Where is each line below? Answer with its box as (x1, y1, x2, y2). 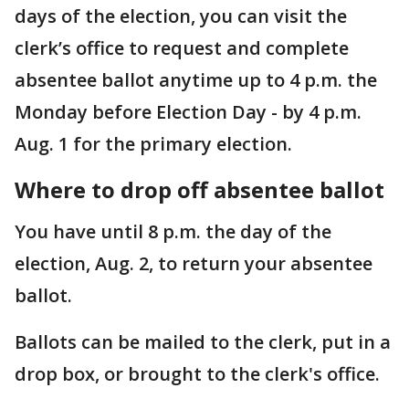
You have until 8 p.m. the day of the (15, 219, 331, 245)
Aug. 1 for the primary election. (15, 131, 292, 157)
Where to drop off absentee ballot (15, 174, 384, 205)
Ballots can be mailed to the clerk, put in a (15, 330, 391, 355)
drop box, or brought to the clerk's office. (15, 362, 380, 387)
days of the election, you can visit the (15, 4, 347, 29)
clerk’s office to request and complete (15, 36, 349, 61)
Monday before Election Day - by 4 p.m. (15, 100, 362, 125)
